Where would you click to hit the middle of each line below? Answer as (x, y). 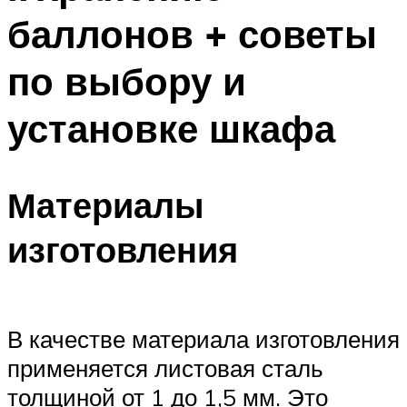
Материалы (105, 205)
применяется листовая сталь (165, 367)
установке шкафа (171, 128)
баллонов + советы (192, 33)
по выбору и (127, 80)
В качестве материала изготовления (203, 338)
